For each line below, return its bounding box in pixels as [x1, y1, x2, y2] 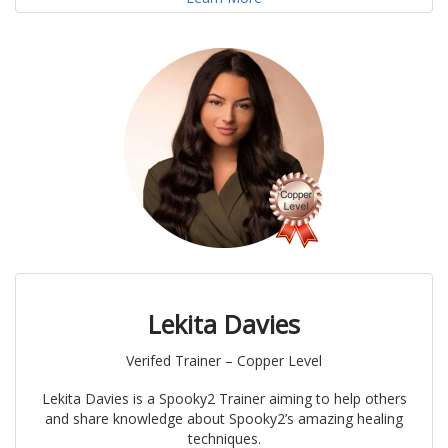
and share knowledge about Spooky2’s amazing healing [45, 409, 403, 429]
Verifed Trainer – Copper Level [126, 351, 322, 371]
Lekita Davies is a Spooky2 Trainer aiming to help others [41, 389, 407, 409]
